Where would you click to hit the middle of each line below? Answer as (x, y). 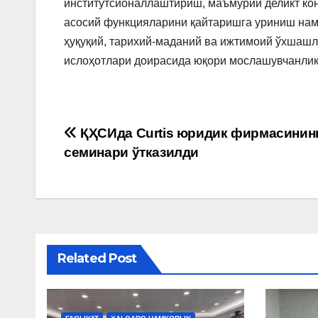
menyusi (110, 168)
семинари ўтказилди (132, 153)
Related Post (97, 259)
